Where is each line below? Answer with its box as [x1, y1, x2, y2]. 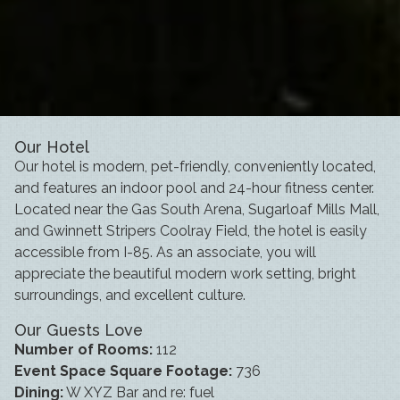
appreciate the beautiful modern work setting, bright [14, 265, 356, 283]
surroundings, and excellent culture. [14, 287, 246, 304]
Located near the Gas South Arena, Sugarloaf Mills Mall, [14, 201, 379, 219]
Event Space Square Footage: [14, 362, 232, 380]
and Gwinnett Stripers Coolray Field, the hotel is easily [14, 222, 367, 240]
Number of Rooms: [14, 341, 153, 359]
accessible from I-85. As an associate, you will [14, 244, 316, 262]
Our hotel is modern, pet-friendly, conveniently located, [14, 158, 376, 176]
